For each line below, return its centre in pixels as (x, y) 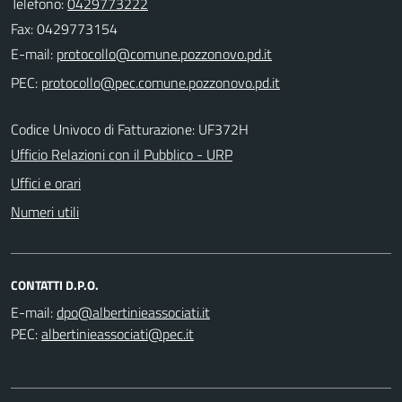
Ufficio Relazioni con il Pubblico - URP (122, 154)
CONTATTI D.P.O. (55, 284)
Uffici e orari (46, 183)
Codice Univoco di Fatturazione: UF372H (130, 129)
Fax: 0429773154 (64, 28)
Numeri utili (45, 211)
